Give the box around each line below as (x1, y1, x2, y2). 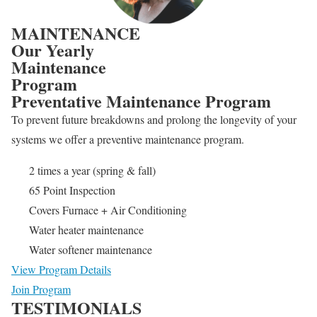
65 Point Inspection (29, 183, 115, 198)
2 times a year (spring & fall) (29, 163, 156, 178)
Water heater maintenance (29, 222, 144, 238)
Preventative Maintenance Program (11, 88, 271, 114)
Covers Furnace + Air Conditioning (29, 202, 187, 218)
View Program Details (11, 262, 111, 277)
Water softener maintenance (29, 242, 152, 258)
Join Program (11, 282, 71, 297)
